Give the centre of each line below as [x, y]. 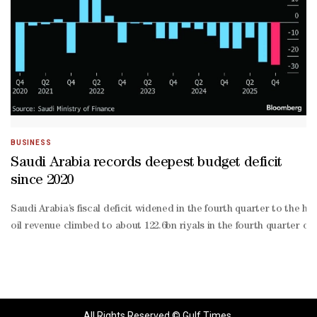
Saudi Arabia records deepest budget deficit [146, 164]
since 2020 [42, 181]
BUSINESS [31, 143]
